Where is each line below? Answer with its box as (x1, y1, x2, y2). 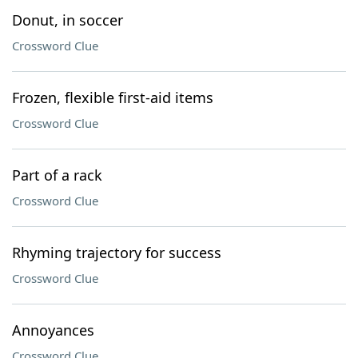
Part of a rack (12, 165, 102, 185)
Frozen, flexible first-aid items (12, 88, 213, 107)
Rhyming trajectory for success (12, 243, 221, 262)
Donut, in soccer (12, 10, 123, 30)
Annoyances (12, 320, 94, 340)
